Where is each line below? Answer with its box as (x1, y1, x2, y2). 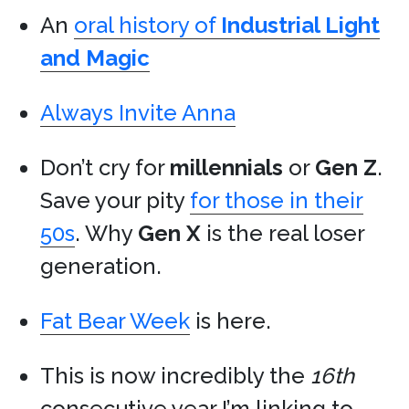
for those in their (190, 187, 363, 214)
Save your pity (40, 187, 190, 214)
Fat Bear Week (40, 308, 190, 334)
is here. (190, 308, 271, 334)
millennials (170, 154, 283, 181)
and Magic (40, 45, 150, 71)
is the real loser (201, 220, 364, 246)
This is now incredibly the (40, 362, 310, 389)
